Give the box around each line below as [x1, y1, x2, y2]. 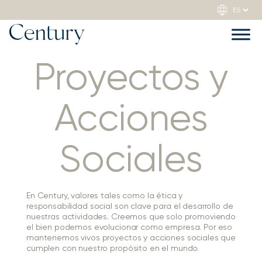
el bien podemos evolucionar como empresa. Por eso [26, 223, 233, 232]
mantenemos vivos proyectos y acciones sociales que [26, 234, 236, 242]
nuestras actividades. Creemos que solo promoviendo [26, 213, 236, 221]
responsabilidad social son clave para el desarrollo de [26, 202, 233, 211]
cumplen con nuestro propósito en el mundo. [26, 244, 199, 253]
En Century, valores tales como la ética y [26, 192, 183, 200]
